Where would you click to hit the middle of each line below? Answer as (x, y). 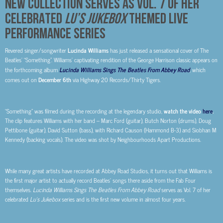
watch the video (183, 111)
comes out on (22, 80)
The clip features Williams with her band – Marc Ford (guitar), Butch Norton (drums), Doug (108, 121)
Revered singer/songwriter (36, 50)
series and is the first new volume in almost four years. (124, 199)
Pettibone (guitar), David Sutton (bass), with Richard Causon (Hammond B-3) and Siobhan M (111, 130)
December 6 (52, 79)
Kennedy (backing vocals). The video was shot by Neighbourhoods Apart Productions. (103, 140)
